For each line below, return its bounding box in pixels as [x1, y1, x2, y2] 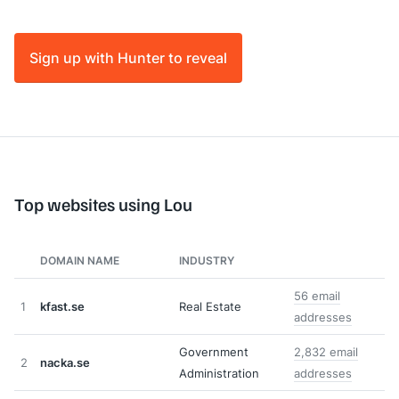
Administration [179, 365, 259, 381]
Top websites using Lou [14, 193, 192, 215]
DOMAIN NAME [40, 253, 119, 268]
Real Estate [179, 298, 241, 314]
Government [179, 344, 248, 360]
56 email [294, 288, 340, 304]
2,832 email [294, 344, 358, 360]
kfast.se [40, 298, 85, 314]
